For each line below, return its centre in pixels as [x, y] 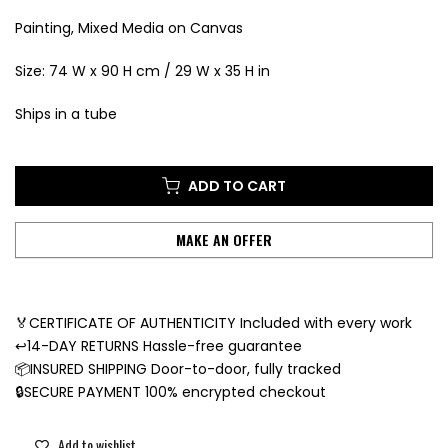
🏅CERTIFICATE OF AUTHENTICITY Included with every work [213, 323]
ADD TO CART [237, 186]
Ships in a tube [68, 114]
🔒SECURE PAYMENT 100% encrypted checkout [170, 392]
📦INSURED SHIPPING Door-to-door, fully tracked [178, 369]
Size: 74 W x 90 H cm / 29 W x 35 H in [142, 71]
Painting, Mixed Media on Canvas [129, 28]
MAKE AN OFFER [224, 240]
